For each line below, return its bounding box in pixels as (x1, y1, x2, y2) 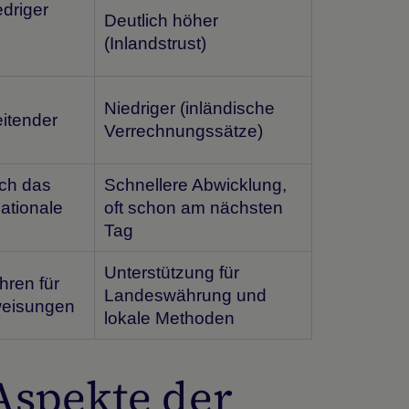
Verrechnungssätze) (104, 121, 264, 142)
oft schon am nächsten (104, 198, 284, 218)
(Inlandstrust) (104, 34, 207, 54)
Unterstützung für (104, 263, 240, 283)
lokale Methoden (104, 309, 236, 329)
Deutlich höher (104, 11, 219, 31)
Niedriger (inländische (104, 99, 276, 119)
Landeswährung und (104, 286, 267, 306)
